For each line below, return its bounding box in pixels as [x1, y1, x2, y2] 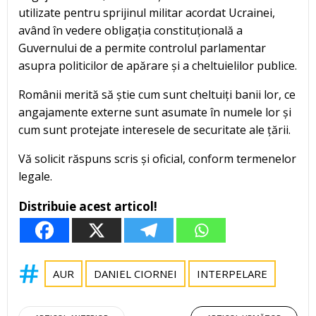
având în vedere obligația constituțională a [18, 23, 243, 39]
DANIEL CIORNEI [94, 267, 177, 281]
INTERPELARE [197, 267, 267, 281]
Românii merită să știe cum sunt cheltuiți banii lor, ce [18, 87, 296, 103]
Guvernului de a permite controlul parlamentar [18, 40, 266, 56]
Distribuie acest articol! [18, 198, 157, 215]
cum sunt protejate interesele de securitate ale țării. [18, 122, 291, 138]
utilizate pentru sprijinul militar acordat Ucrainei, [18, 5, 275, 21]
